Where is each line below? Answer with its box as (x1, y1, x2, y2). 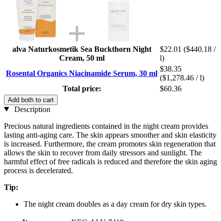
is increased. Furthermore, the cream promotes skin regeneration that (4, 139, 216, 148)
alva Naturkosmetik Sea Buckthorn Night (12, 44, 151, 53)
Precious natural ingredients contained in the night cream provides (4, 121, 208, 130)
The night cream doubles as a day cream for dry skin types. (24, 199, 207, 208)
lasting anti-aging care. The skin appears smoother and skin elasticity (4, 130, 217, 139)
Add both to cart (8, 96, 54, 104)
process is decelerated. (4, 166, 73, 175)
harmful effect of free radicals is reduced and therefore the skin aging (4, 157, 217, 166)
